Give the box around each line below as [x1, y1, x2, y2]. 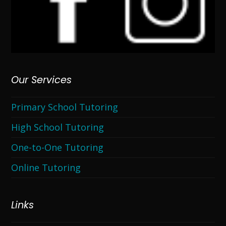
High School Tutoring [11, 121, 104, 134]
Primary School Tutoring [11, 101, 119, 114]
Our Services [11, 73, 72, 87]
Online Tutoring [11, 161, 81, 174]
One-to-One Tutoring [11, 141, 104, 154]
